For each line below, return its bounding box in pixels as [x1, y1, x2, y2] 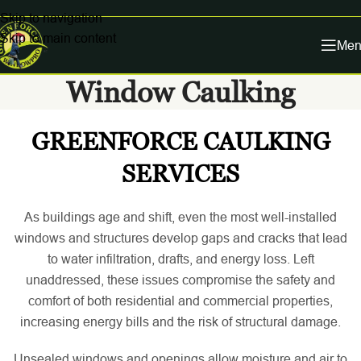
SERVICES [122, 160, 239, 188]
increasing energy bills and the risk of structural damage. [20, 314, 341, 329]
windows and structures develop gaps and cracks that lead [14, 230, 347, 245]
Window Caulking [66, 76, 295, 109]
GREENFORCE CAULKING [31, 127, 330, 156]
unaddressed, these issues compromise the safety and [26, 272, 335, 287]
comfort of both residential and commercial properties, [28, 293, 333, 308]
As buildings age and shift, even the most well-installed [24, 210, 337, 224]
